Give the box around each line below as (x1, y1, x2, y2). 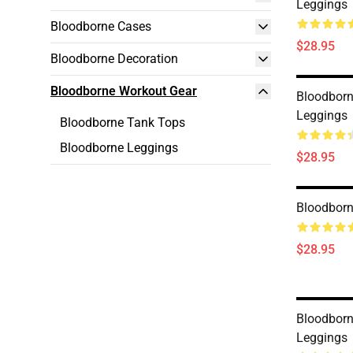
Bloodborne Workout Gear (50, 84, 197, 98)
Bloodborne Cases (50, 19, 151, 34)
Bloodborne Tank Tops (60, 115, 185, 130)
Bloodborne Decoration (50, 51, 178, 66)
